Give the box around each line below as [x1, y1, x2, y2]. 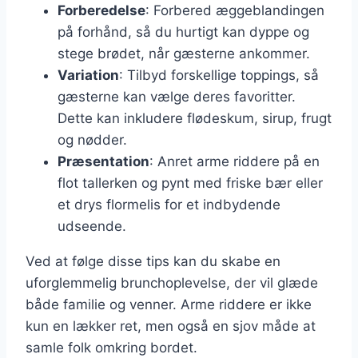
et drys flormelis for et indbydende [58, 197, 280, 213]
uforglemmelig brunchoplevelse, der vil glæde [26, 275, 318, 292]
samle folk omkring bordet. [26, 340, 197, 356]
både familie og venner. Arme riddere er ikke [26, 296, 312, 313]
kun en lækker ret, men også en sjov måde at [26, 318, 316, 335]
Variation [58, 67, 119, 84]
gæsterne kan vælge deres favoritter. [58, 89, 296, 105]
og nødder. [58, 132, 127, 149]
